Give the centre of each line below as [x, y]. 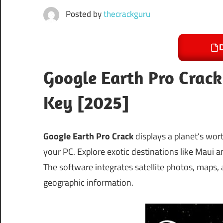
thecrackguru [127, 14]
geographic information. [88, 183]
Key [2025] [86, 103]
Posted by [84, 14]
